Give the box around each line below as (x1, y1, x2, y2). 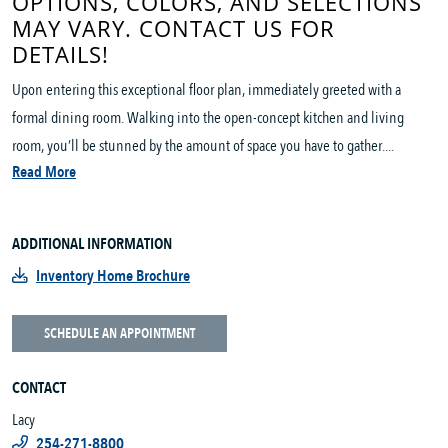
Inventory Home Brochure (36, 265, 190, 288)
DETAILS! (12, 40, 109, 70)
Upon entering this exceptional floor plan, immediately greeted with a (12, 79, 401, 102)
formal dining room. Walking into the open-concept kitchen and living (12, 107, 404, 130)
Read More (12, 161, 76, 184)
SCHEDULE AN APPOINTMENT (44, 324, 195, 344)
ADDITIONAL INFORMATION (12, 233, 172, 256)
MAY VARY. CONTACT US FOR (12, 14, 335, 44)
